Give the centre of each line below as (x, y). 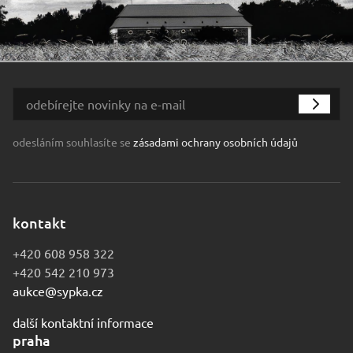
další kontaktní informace (83, 322)
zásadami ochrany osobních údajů (216, 142)
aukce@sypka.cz (58, 291)
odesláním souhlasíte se (73, 142)
